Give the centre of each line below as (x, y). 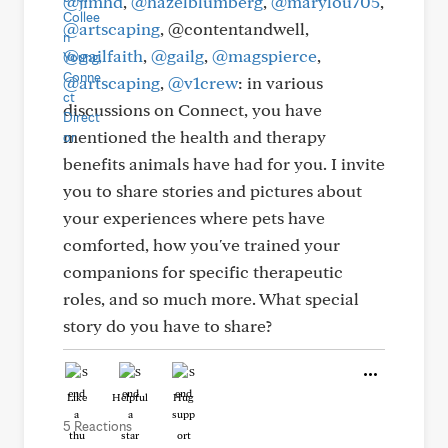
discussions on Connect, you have (192, 109)
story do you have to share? (167, 325)
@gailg (177, 55)
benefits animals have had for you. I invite (224, 163)
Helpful (130, 397)
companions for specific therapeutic (203, 271)
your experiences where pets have (194, 217)
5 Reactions (97, 426)
